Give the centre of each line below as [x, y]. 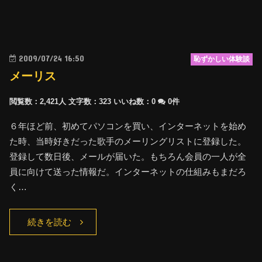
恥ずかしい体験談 [221, 59]
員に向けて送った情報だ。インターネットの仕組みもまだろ [128, 171]
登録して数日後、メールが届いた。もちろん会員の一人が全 [128, 156]
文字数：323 [90, 101]
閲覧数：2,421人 [38, 101]
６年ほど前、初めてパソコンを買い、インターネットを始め [128, 126]
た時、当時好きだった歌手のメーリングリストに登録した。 [128, 141]
